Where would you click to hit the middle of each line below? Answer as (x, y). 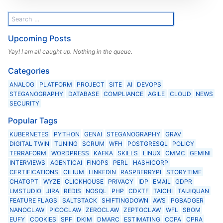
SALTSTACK (79, 200)
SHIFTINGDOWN (125, 200)
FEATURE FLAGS (34, 200)
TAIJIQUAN (193, 191)
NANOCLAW (27, 210)
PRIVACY (121, 181)
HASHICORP (150, 162)
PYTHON (66, 134)
